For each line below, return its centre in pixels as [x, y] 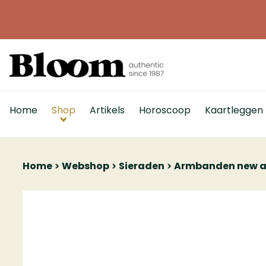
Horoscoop [165, 110]
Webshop [85, 166]
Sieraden [142, 166]
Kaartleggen [234, 110]
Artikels [107, 110]
